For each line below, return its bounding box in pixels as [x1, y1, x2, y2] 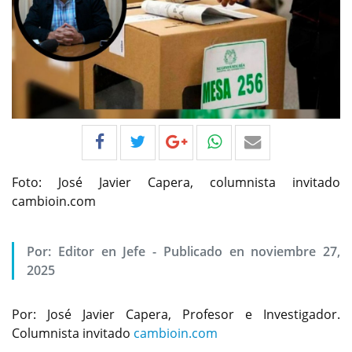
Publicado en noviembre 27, [163, 242, 341, 260]
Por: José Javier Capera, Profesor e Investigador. [12, 305, 340, 323]
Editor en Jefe [57, 242, 146, 260]
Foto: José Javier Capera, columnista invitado [12, 173, 340, 191]
